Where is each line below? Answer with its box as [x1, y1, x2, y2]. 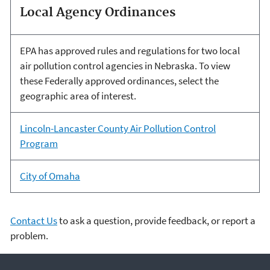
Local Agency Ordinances [19, 5, 176, 21]
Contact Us [10, 214, 57, 228]
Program [19, 137, 58, 151]
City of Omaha [19, 169, 80, 183]
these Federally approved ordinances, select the [19, 74, 219, 88]
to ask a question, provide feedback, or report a [57, 214, 256, 228]
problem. [10, 229, 48, 243]
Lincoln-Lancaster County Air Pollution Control [19, 122, 216, 136]
